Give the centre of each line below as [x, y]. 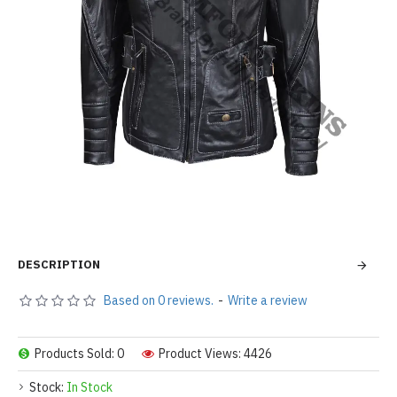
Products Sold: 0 [79, 354]
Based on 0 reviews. [159, 300]
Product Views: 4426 [215, 354]
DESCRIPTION [59, 265]
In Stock [90, 387]
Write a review [268, 300]
